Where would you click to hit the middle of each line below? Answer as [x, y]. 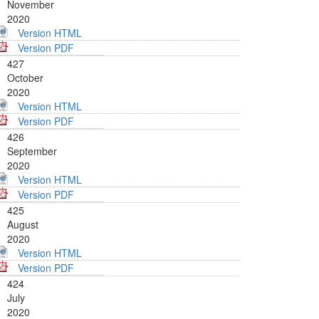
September [32, 151]
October [25, 78]
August [23, 225]
